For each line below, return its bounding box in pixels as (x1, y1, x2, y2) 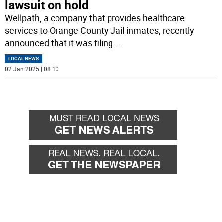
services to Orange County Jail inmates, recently (5, 24, 195, 37)
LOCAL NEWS (8, 55, 39, 62)
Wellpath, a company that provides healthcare (5, 12, 185, 24)
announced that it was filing (5, 37, 113, 49)
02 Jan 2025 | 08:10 (5, 65, 59, 73)
